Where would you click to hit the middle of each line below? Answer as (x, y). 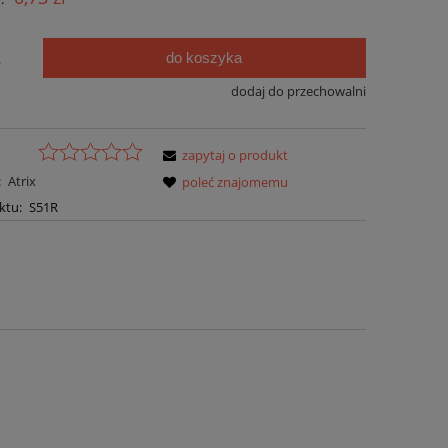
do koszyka (204, 58)
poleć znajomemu (235, 181)
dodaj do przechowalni (298, 91)
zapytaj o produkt (235, 154)
